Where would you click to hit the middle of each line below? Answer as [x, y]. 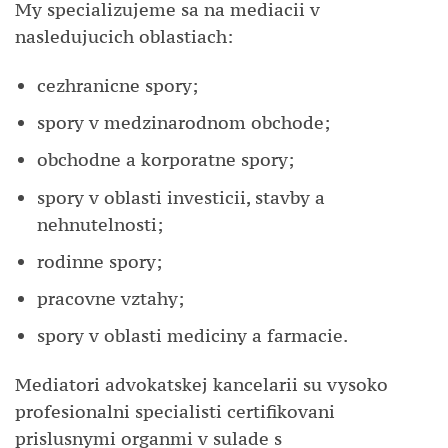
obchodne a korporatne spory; [166, 160]
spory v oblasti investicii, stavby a [181, 197]
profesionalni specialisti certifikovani [175, 412]
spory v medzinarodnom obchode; [184, 123]
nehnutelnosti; [100, 224]
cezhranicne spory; [118, 86]
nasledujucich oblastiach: [124, 36]
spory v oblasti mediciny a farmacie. [193, 336]
